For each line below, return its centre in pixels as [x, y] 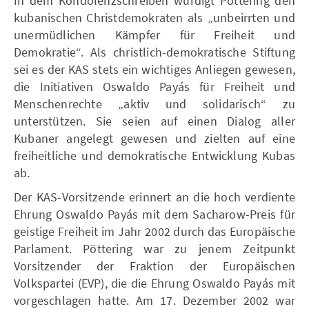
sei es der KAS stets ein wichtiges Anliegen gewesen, [154, 69]
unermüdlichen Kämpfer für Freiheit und [154, 35]
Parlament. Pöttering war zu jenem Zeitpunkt [154, 249]
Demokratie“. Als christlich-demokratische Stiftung [154, 52]
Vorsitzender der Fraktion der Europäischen [154, 266]
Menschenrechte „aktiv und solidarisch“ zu [154, 104]
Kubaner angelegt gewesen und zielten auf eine [154, 138]
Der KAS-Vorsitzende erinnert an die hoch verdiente [154, 197]
